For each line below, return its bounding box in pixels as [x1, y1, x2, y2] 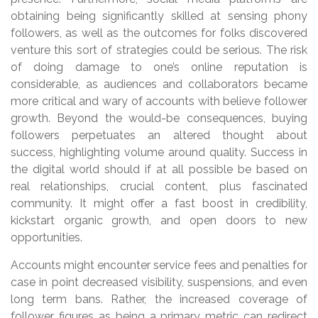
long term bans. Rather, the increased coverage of [11, 292, 307, 307]
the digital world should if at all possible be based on [11, 163, 307, 177]
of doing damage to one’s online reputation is [11, 60, 307, 75]
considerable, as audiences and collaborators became [11, 77, 307, 92]
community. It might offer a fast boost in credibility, [11, 197, 307, 211]
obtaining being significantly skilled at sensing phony [11, 9, 307, 23]
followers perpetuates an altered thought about [11, 128, 307, 143]
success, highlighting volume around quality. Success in [11, 146, 307, 160]
